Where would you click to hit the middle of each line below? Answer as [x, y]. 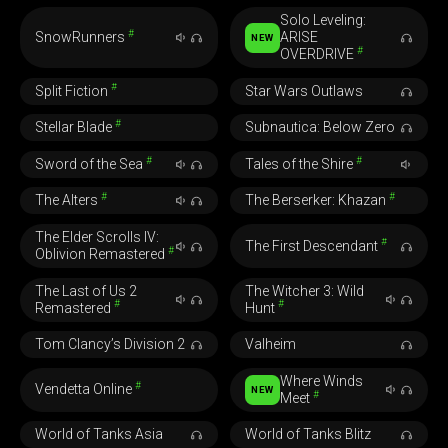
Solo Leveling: [323, 20]
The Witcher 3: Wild [304, 290]
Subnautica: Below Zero [319, 127]
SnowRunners [82, 37]
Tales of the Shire [300, 163]
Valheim [270, 344]
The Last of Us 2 [86, 290]
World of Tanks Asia [99, 434]
